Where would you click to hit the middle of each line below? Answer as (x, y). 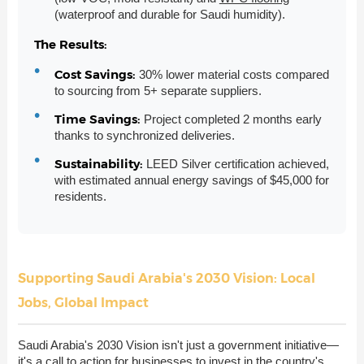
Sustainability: (100, 163)
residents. (80, 196)
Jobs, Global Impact (83, 303)
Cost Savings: (96, 74)
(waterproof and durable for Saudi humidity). (169, 15)
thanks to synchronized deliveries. (144, 135)
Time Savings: (99, 119)
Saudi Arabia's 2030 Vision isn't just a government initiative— (178, 345)
